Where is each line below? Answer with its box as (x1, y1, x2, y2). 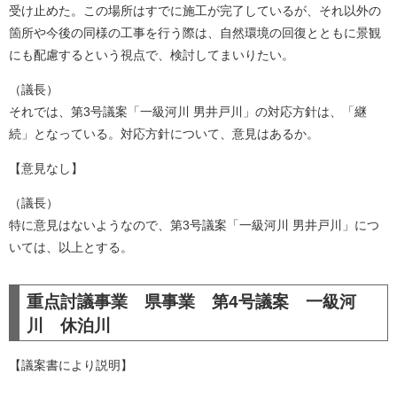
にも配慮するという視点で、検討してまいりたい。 (9, 48, 294, 62)
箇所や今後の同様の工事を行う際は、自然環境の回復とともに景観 (9, 26, 381, 40)
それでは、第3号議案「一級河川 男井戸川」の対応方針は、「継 (9, 105, 367, 119)
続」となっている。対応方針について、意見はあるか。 (9, 127, 319, 141)
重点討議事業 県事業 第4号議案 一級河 (27, 292, 356, 311)
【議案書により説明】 (9, 358, 133, 372)
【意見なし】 (9, 161, 83, 175)
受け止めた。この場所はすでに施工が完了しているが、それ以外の (9, 4, 381, 18)
